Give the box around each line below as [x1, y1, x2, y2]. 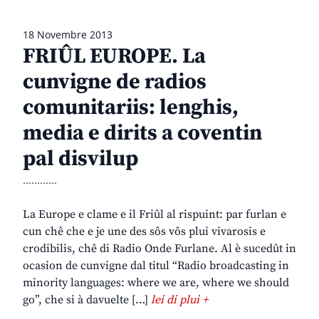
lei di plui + [151, 293, 208, 308]
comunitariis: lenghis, [23, 94, 239, 122]
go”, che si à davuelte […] [23, 293, 151, 308]
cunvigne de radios [23, 68, 206, 96]
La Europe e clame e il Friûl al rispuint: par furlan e [23, 207, 286, 222]
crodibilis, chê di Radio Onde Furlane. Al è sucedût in [23, 241, 296, 256]
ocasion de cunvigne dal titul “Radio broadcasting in [23, 258, 289, 273]
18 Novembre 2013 [23, 28, 113, 42]
